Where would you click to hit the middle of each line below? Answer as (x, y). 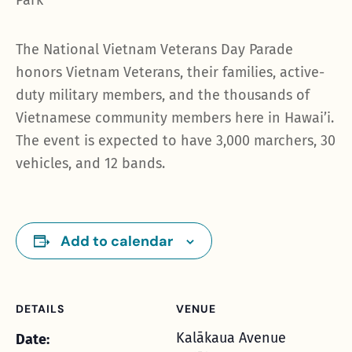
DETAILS (40, 309)
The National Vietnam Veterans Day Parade (154, 49)
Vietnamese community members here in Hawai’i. (175, 118)
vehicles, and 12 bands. (90, 163)
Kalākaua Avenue (231, 338)
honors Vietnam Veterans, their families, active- (170, 72)
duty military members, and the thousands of (163, 95)
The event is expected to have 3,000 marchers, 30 (176, 141)
